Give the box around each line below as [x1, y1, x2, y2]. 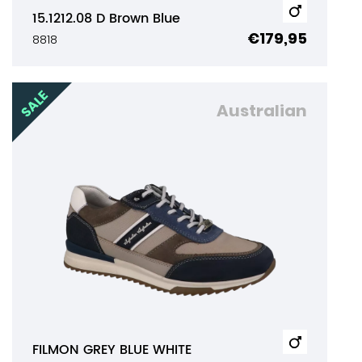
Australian [217, 99, 307, 122]
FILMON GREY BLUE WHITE [32, 339, 192, 360]
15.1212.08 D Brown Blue [32, 8, 180, 29]
